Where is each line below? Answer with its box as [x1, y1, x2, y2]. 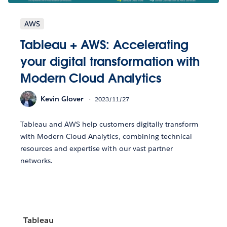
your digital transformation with [20, 54, 200, 70]
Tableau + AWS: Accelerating [20, 37, 188, 53]
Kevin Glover [41, 94, 83, 103]
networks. [20, 156, 53, 166]
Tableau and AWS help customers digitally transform [20, 120, 198, 129]
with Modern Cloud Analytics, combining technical [20, 132, 192, 141]
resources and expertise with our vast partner [20, 144, 173, 154]
